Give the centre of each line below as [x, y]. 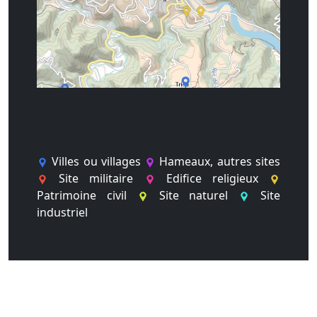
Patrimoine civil [87, 195]
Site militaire [96, 178]
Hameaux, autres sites [218, 161]
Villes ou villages [97, 161]
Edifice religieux [212, 178]
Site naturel [194, 195]
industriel [62, 212]
